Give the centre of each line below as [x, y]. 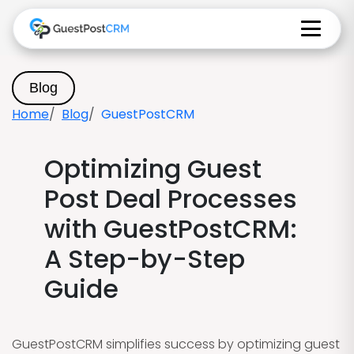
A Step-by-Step [145, 259]
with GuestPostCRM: [171, 229]
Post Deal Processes [171, 199]
